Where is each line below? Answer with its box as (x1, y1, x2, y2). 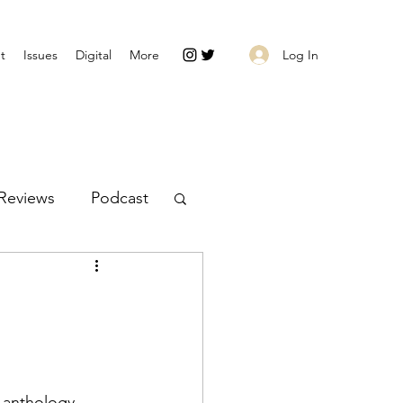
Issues (23, 47, 58, 63)
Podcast (91, 187, 148, 208)
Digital (76, 47, 112, 63)
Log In (282, 46, 318, 63)
